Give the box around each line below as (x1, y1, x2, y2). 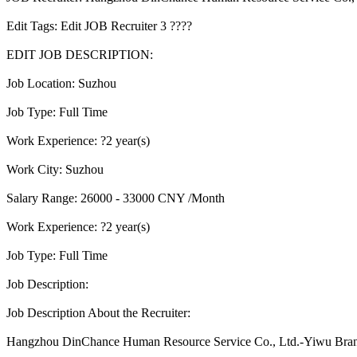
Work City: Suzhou (6, 163, 104, 177)
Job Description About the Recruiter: (6, 306, 190, 320)
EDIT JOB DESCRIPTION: (6, 48, 153, 62)
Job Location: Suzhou (6, 76, 116, 91)
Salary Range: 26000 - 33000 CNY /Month (6, 191, 225, 206)
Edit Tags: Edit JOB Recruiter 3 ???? (6, 19, 192, 33)
